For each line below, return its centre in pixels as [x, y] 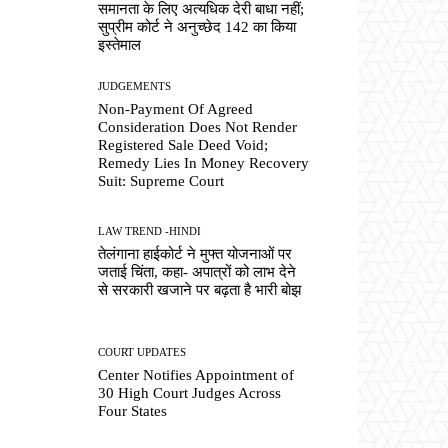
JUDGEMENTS [135, 86]
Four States [133, 411]
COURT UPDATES [142, 352]
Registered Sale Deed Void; [183, 145]
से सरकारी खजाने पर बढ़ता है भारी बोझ [200, 290]
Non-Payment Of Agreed [176, 109]
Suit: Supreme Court [161, 181]
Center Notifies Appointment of [196, 375]
